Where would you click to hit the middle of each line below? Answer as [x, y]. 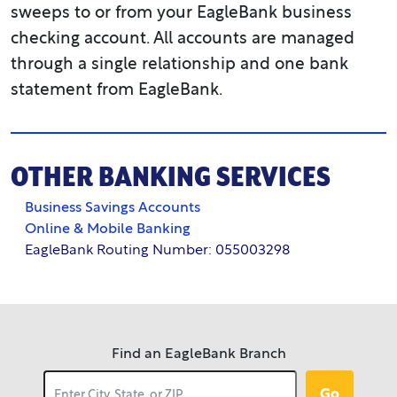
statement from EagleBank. [117, 90]
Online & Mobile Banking [108, 229]
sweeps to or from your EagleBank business [181, 13]
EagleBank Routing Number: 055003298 [157, 250]
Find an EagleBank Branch [198, 354]
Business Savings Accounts [113, 208]
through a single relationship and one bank [179, 65]
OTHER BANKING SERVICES [171, 176]
